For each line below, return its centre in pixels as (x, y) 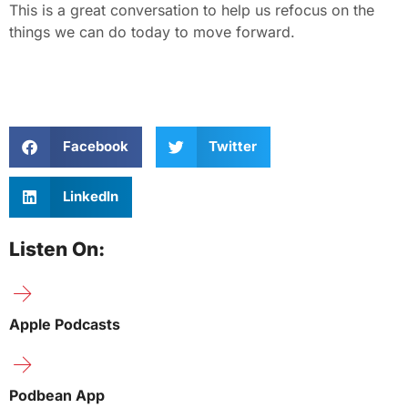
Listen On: (57, 249)
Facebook (95, 147)
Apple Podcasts (65, 324)
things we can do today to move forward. (152, 31)
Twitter (233, 147)
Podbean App (57, 395)
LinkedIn (90, 197)
